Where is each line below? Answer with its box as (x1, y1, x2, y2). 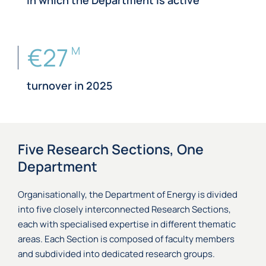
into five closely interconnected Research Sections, (18, 203, 231, 216)
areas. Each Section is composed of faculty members (18, 233, 235, 245)
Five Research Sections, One (18, 140, 204, 159)
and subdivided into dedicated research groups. (18, 248, 215, 260)
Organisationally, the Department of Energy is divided (18, 188, 237, 201)
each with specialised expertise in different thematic (18, 218, 236, 230)
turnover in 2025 (27, 78, 113, 93)
